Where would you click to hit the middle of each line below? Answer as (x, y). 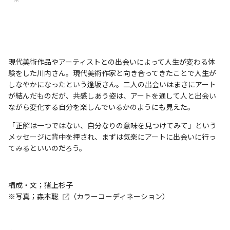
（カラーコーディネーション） (119, 196)
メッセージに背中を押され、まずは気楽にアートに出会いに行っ (112, 137)
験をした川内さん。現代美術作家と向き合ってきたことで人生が (112, 73)
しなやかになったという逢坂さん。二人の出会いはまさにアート (112, 84)
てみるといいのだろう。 (47, 148)
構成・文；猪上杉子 (41, 185)
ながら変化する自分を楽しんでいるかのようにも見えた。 (101, 107)
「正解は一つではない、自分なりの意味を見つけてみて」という (112, 126)
